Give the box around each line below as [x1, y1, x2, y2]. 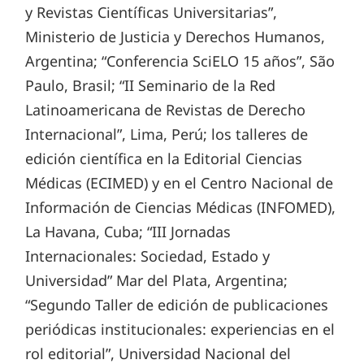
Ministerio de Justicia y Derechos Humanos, [25, 26, 326, 46]
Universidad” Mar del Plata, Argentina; [25, 270, 288, 290]
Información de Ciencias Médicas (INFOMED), [25, 197, 336, 217]
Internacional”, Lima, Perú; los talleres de [25, 123, 309, 144]
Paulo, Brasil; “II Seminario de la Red [25, 75, 276, 95]
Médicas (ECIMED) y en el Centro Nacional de [25, 172, 334, 193]
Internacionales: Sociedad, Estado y [25, 245, 271, 266]
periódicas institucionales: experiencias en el [25, 318, 336, 339]
